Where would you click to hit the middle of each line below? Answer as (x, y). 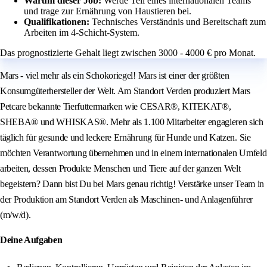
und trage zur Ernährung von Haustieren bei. (108, 11)
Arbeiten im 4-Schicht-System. (82, 33)
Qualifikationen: (58, 22)
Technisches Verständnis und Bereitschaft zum (179, 22)
